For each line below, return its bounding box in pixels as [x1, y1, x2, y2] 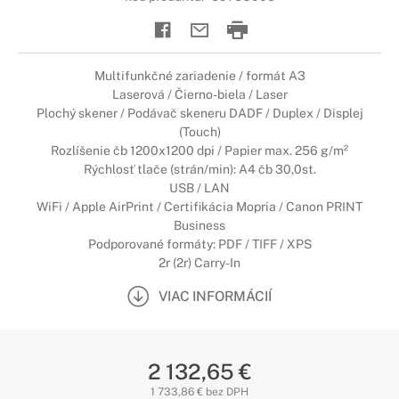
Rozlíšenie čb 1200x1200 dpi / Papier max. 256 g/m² [51, 143, 348, 158]
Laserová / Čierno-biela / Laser [111, 87, 288, 102]
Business [174, 218, 225, 232]
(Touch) [178, 125, 221, 139]
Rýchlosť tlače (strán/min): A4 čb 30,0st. [83, 162, 316, 176]
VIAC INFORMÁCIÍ [159, 288, 272, 304]
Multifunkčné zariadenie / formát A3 [94, 69, 305, 83]
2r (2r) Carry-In [159, 256, 240, 270]
